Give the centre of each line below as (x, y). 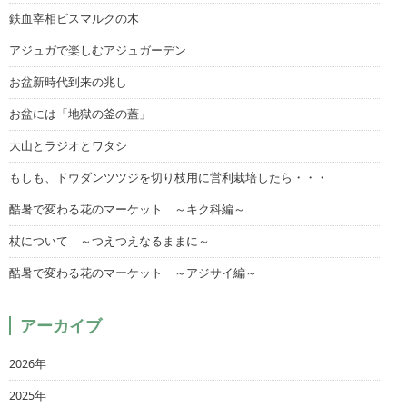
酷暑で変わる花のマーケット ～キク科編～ (127, 209)
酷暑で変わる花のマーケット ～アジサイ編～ (133, 273)
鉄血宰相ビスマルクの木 (74, 18)
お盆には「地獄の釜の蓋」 (80, 114)
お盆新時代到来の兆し (68, 82)
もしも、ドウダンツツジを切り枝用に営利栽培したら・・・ (169, 177)
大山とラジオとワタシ (68, 145)
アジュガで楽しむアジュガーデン (98, 50)
